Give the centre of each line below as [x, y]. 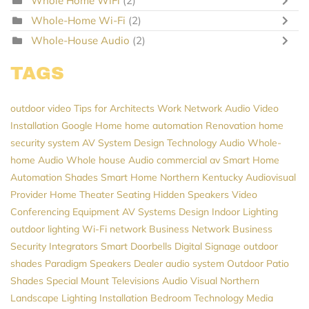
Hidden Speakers [191, 195]
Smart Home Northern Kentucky [172, 178]
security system [45, 143]
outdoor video [41, 109]
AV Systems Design [166, 212]
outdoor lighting [45, 229]
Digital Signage [208, 247]
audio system [195, 264]
